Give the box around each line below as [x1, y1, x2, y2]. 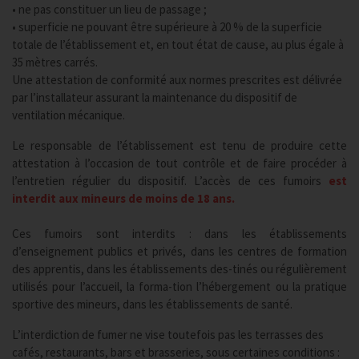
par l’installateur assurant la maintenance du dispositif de [12, 90, 297, 105]
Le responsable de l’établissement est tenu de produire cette [12, 138, 347, 153]
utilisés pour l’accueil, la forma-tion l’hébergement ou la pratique [12, 279, 347, 294]
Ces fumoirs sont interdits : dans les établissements [12, 226, 347, 241]
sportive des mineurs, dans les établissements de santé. [12, 296, 292, 312]
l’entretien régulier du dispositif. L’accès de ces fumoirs [12, 173, 329, 188]
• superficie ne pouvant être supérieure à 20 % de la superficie [12, 19, 322, 34]
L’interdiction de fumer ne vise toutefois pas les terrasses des [12, 327, 324, 342]
